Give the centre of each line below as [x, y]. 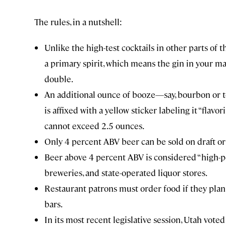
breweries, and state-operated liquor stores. [126, 173]
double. [59, 79]
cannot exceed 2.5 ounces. [94, 126]
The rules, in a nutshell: [78, 22]
